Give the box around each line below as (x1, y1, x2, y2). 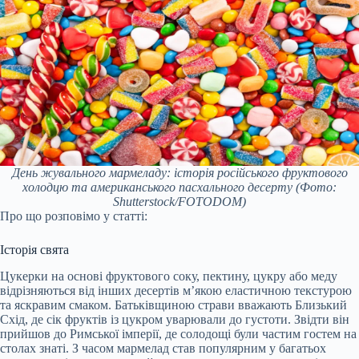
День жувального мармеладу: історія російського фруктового (11, 166, 348, 180)
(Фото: (292, 180, 337, 195)
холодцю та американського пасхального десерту (22, 180, 292, 195)
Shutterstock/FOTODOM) (113, 195, 246, 209)
